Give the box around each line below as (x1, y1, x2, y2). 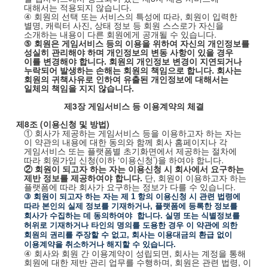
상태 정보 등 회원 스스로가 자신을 (94, 19, 224, 31)
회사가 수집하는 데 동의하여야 (23, 211, 132, 220)
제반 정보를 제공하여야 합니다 (23, 172, 140, 184)
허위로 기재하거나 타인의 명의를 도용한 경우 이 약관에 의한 (23, 221, 237, 230)
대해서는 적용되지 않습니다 (23, 1, 129, 13)
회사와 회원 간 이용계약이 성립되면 (33, 247, 169, 259)
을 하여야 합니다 (157, 154, 221, 166)
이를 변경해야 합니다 (23, 55, 104, 67)
